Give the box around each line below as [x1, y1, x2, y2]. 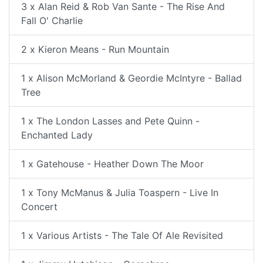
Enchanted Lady [21, 129, 93, 141]
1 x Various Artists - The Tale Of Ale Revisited [21, 230, 223, 241]
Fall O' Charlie [21, 15, 83, 26]
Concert [21, 201, 58, 213]
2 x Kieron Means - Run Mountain [21, 43, 169, 55]
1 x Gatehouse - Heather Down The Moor [21, 158, 204, 170]
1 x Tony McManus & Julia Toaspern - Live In [21, 187, 218, 198]
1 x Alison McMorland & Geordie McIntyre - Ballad [21, 72, 242, 84]
